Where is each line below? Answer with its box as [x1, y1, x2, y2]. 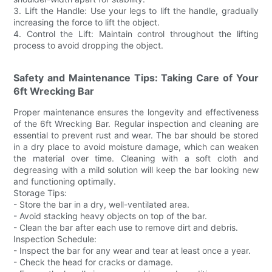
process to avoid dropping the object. [13, 39, 164, 50]
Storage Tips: [13, 187, 67, 198]
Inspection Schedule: [13, 233, 97, 244]
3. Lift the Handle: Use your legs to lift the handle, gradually [13, 5, 259, 16]
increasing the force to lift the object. [13, 16, 160, 27]
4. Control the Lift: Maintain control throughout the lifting [13, 28, 259, 39]
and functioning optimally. [13, 175, 117, 186]
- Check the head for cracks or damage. [13, 256, 174, 267]
